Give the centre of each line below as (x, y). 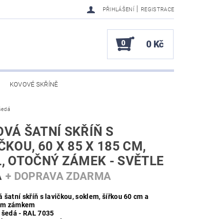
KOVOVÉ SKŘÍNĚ (34, 85)
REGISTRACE (157, 10)
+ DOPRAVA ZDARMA (58, 176)
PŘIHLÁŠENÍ (118, 10)
